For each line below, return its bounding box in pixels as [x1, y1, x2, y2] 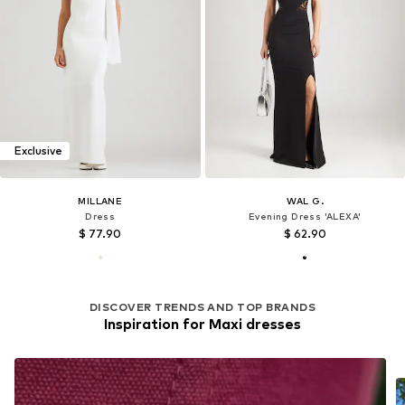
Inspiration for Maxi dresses [104, 315, 301, 333]
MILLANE [78, 194, 123, 206]
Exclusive [14, 144, 62, 158]
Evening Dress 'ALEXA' [249, 210, 362, 221]
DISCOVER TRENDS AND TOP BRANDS [89, 299, 316, 314]
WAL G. [286, 194, 324, 206]
